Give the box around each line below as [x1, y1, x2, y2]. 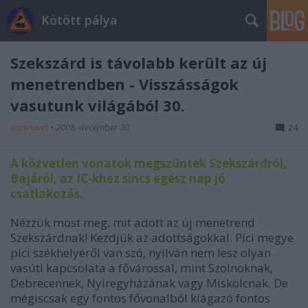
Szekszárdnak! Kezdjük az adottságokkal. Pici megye [10, 230, 294, 245]
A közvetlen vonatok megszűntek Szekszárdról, [10, 155, 287, 171]
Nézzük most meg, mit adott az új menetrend [10, 214, 255, 230]
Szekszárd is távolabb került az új [10, 52, 267, 73]
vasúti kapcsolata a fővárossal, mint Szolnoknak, [10, 260, 273, 276]
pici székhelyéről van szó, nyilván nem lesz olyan [10, 245, 271, 261]
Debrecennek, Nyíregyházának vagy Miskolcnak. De [10, 275, 288, 291]
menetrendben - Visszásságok [10, 74, 239, 94]
